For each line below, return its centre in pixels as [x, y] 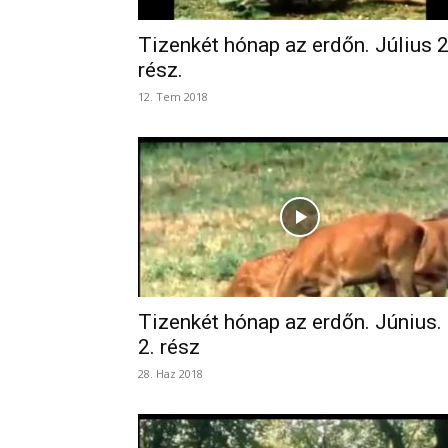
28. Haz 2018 [170, 373]
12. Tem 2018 [173, 96]
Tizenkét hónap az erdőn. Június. [290, 322]
